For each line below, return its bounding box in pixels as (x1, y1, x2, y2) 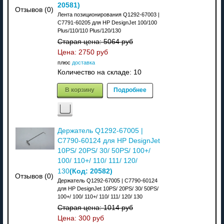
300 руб (78, 214, 104, 222)
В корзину (65, 84, 95, 94)
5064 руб (103, 37, 133, 45)
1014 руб (103, 203, 133, 211)
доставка (71, 59, 95, 65)
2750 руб (78, 48, 108, 56)
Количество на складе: (57, 68, 133, 76)
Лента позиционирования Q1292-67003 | (57, 11, 159, 17)
